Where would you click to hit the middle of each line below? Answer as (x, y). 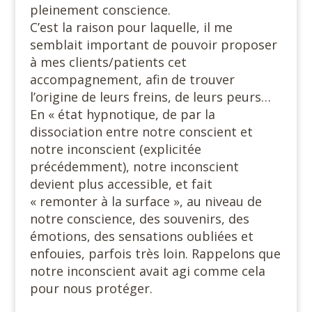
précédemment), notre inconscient (134, 166)
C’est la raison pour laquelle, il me (131, 27)
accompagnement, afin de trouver (132, 79)
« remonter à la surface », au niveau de (146, 201)
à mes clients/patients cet (108, 62)
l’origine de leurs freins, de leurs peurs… (150, 96)
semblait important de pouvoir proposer (153, 44)
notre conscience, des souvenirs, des (139, 218)
